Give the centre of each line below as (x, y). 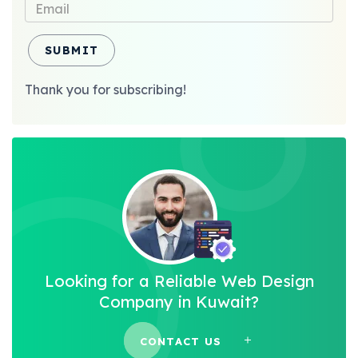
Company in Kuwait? (179, 302)
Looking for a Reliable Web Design (179, 281)
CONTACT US (181, 341)
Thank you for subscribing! (105, 90)
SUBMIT (72, 51)
